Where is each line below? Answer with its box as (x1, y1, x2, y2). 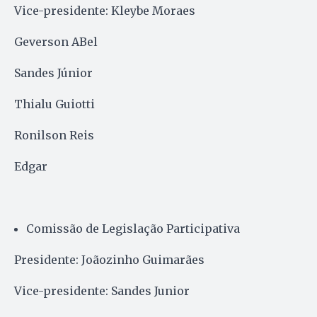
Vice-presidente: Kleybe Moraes (14, 3, 195, 18)
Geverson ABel (14, 34, 98, 49)
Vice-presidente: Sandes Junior (14, 283, 190, 298)
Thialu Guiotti (14, 96, 95, 111)
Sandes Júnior (14, 65, 93, 80)
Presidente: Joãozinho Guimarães (14, 252, 204, 267)
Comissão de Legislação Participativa (26, 221, 240, 236)
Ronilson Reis (14, 127, 94, 142)
